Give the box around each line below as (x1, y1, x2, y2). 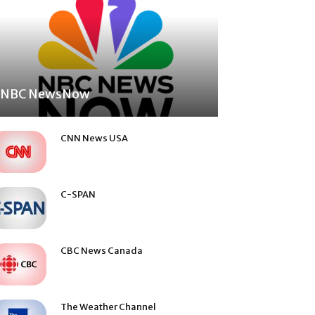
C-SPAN (60, 188, 96, 201)
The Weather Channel (60, 301, 156, 314)
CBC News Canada (60, 245, 143, 257)
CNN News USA (60, 132, 128, 145)
